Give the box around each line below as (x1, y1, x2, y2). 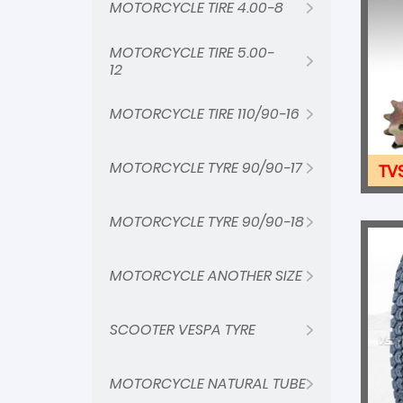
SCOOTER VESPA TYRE (110, 319, 255, 340)
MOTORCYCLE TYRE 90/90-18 (110, 211, 304, 232)
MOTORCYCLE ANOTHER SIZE (110, 265, 302, 286)
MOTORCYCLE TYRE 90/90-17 (110, 157, 302, 178)
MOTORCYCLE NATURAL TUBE (110, 373, 306, 394)
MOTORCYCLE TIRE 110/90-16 (110, 103, 300, 124)
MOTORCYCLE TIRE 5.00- (110, 42, 274, 63)
